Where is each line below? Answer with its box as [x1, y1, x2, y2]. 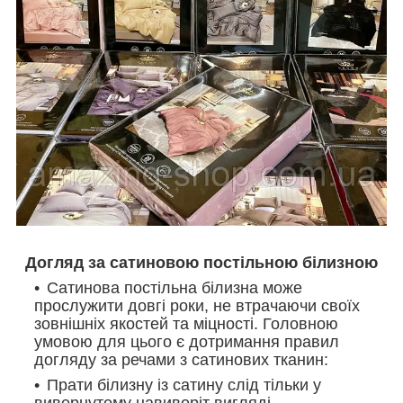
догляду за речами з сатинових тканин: [34, 350, 328, 369]
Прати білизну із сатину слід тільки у [47, 375, 321, 394]
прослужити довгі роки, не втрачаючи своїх [34, 296, 360, 315]
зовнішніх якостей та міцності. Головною [34, 314, 338, 333]
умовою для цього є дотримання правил [34, 332, 339, 351]
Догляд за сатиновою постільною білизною [25, 253, 378, 272]
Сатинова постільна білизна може [47, 278, 302, 297]
